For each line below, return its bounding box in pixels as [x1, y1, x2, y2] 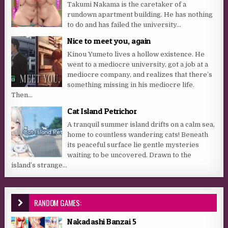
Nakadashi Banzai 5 [67, 216, 136, 227]
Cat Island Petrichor [67, 106, 137, 117]
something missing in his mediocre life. [67, 81, 195, 89]
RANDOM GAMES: [34, 197, 81, 209]
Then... [11, 91, 33, 99]
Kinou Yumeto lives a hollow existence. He [67, 50, 205, 59]
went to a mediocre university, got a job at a [67, 61, 209, 69]
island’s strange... [11, 161, 68, 169]
